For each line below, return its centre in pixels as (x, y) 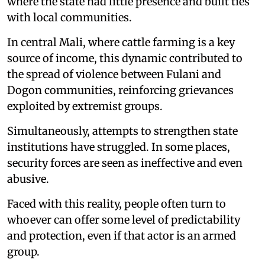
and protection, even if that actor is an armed (122, 235)
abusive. (28, 179)
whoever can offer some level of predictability (124, 219)
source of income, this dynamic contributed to (125, 58)
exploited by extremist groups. (85, 106)
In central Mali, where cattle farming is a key (121, 42)
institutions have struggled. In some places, (119, 147)
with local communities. (70, 17)
